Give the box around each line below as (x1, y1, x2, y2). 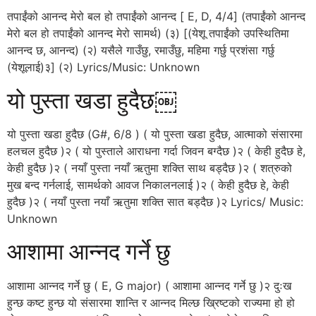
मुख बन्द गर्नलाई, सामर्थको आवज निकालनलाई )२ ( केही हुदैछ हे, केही (7, 177, 289, 192)
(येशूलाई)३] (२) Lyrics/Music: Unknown (7, 60, 200, 75)
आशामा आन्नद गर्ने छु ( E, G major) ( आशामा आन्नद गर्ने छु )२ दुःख (7, 278, 291, 293)
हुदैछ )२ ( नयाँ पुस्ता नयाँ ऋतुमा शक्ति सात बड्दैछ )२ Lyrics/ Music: (7, 194, 303, 209)
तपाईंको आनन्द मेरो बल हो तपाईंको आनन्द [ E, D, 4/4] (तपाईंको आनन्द (7, 9, 305, 24)
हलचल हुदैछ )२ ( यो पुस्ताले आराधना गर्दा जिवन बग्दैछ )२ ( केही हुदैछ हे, (7, 143, 305, 158)
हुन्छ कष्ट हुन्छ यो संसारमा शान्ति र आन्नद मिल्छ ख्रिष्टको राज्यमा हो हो (7, 295, 295, 310)
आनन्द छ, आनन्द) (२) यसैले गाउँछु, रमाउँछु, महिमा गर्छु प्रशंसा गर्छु (7, 43, 274, 58)
